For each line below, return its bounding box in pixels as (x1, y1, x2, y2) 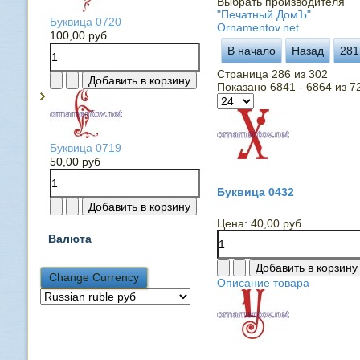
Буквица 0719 (49, 141, 121, 154)
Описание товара (216, 276, 309, 289)
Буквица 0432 (216, 186, 294, 198)
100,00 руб (49, 28, 107, 42)
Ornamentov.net (216, 21, 299, 34)
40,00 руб (250, 217, 301, 230)
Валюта (47, 231, 92, 245)
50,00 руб (49, 154, 100, 168)
